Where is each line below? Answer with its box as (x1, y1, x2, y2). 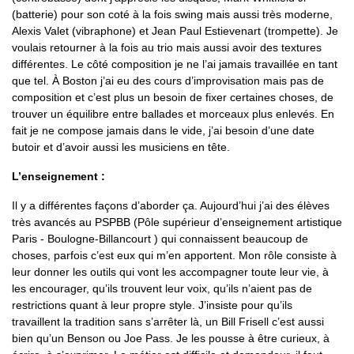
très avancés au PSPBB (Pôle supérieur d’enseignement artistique (12, 215, 342, 228)
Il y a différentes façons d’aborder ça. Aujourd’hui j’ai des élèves (12, 198, 330, 212)
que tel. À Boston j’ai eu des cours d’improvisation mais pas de (12, 73, 324, 87)
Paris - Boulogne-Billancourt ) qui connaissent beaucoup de (12, 232, 308, 245)
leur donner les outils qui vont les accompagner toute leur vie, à (12, 265, 329, 278)
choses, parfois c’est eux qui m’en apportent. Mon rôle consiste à (12, 248, 337, 262)
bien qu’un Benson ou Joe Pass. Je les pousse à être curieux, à (12, 331, 330, 345)
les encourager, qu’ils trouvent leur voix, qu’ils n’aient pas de (12, 281, 312, 295)
